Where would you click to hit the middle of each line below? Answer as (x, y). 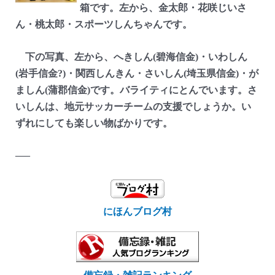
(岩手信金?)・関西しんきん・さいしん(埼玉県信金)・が (137, 73)
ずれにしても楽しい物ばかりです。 (94, 123)
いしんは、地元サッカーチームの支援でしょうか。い (133, 106)
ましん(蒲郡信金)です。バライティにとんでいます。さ (136, 90)
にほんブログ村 (137, 211)
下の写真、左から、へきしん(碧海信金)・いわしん (131, 56)
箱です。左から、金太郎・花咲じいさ (163, 8)
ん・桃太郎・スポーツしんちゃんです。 (103, 25)
